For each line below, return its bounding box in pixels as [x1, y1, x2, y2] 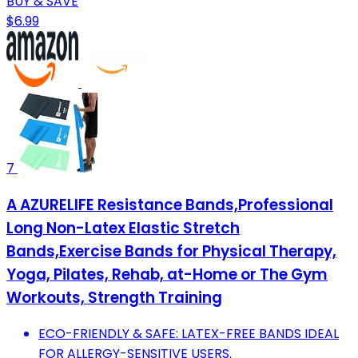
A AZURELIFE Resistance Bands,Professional [6, 193, 333, 216]
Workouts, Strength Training [6, 286, 222, 308]
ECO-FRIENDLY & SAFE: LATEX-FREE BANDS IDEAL [38, 324, 339, 344]
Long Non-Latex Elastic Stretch [6, 217, 240, 239]
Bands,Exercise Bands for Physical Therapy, [6, 240, 336, 262]
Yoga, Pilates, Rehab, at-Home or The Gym [6, 263, 328, 285]
